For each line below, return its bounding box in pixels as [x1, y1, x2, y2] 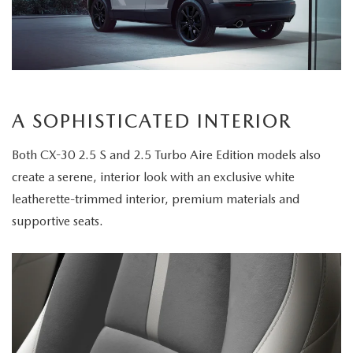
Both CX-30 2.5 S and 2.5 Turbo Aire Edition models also [12, 147, 321, 163]
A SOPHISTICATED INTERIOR [12, 110, 292, 133]
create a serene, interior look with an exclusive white [12, 169, 295, 185]
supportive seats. [12, 214, 103, 229]
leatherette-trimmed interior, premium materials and [12, 191, 299, 207]
